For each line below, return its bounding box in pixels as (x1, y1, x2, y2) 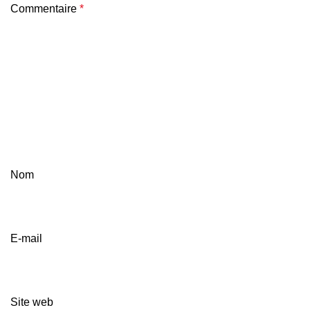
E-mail (10, 232, 42, 244)
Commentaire (10, 3, 80, 15)
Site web (10, 296, 53, 308)
